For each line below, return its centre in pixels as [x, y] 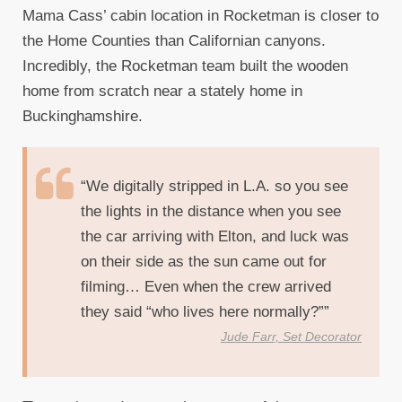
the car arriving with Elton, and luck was [215, 237]
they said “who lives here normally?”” [205, 312]
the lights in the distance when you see [211, 212]
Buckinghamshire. [83, 117]
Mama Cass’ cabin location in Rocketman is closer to [201, 16]
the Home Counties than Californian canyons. [174, 41]
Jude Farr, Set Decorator [291, 337]
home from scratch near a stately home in [162, 92]
